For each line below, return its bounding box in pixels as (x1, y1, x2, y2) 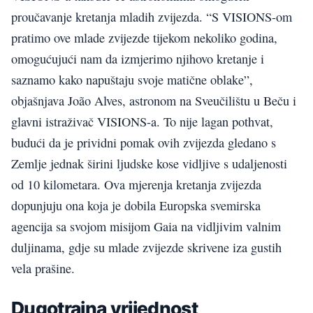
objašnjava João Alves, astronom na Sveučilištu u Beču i (11, 92, 296, 109)
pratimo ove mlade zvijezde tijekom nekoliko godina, (11, 29, 277, 46)
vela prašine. (11, 259, 75, 277)
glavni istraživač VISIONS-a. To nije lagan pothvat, (11, 112, 273, 130)
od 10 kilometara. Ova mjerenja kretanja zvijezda (11, 175, 261, 193)
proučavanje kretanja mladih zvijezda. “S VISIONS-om (11, 8, 292, 25)
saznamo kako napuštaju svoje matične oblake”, (11, 71, 253, 88)
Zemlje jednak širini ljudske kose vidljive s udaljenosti (11, 154, 287, 172)
